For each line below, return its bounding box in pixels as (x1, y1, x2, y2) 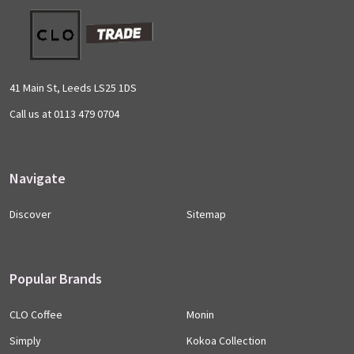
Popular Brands (9, 269, 102, 288)
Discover (9, 207, 51, 222)
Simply (9, 333, 41, 348)
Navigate (9, 169, 66, 188)
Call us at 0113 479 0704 (9, 107, 119, 122)
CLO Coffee (9, 307, 62, 322)
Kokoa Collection (186, 333, 266, 348)
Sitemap (186, 207, 226, 222)
